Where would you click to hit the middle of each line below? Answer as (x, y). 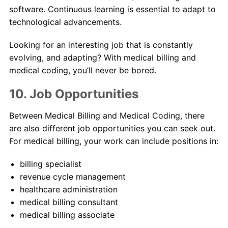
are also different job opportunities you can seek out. (112, 129)
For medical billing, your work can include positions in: (113, 141)
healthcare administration (68, 190)
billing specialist (50, 164)
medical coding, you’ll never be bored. (82, 70)
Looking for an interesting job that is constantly (101, 45)
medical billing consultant (69, 202)
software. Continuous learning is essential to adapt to (112, 9)
